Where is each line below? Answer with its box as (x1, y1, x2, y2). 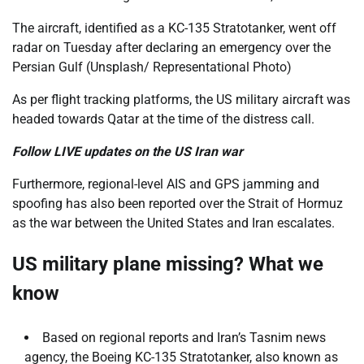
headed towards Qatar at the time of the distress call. (12, 111, 314, 127)
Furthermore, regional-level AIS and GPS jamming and (12, 176, 319, 192)
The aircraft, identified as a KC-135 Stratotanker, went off (12, 20, 336, 36)
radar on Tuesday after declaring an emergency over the (12, 40, 331, 55)
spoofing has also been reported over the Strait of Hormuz (12, 196, 343, 211)
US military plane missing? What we (12, 252, 323, 275)
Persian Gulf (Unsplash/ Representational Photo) (12, 59, 292, 75)
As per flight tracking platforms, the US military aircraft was (12, 92, 350, 107)
